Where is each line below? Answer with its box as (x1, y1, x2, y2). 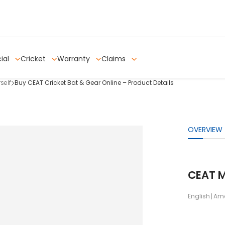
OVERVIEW (188, 125, 222, 135)
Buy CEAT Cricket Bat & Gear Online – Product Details (15, 78, 174, 87)
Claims (101, 54, 128, 64)
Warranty (57, 54, 92, 64)
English (188, 192, 210, 200)
